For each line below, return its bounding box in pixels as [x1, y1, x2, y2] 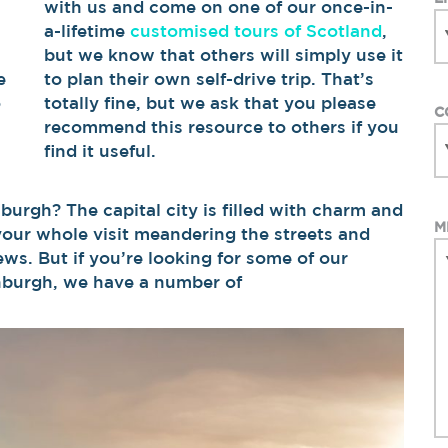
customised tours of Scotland [130, 20, 382, 40]
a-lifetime [44, 20, 130, 40]
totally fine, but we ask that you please [44, 92, 376, 112]
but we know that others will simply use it [44, 44, 403, 64]
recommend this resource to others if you [44, 116, 399, 136]
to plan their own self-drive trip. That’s [44, 68, 374, 88]
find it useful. [44, 140, 156, 160]
